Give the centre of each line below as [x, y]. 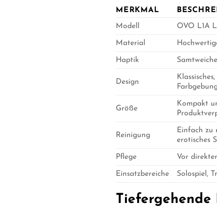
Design [127, 82]
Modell [128, 26]
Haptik [127, 60]
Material [131, 43]
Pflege [126, 157]
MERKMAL [138, 10]
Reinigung [133, 135]
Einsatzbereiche [142, 174]
